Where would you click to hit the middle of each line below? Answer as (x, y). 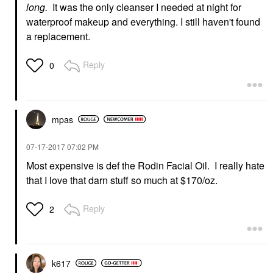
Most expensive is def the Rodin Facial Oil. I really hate (145, 165)
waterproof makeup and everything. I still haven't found (143, 21)
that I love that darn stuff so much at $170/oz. (122, 180)
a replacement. (58, 36)
